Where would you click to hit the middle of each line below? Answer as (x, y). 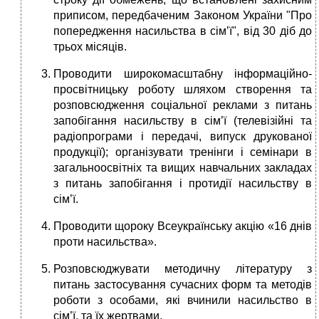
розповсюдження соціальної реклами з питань (183, 105)
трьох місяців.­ (90, 47)
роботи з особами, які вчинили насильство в (183, 300)
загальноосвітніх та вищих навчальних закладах (183, 168)
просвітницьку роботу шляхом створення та (183, 90)
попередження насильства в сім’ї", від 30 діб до (183, 31)
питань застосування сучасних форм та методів (183, 285)
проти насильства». (105, 242)
